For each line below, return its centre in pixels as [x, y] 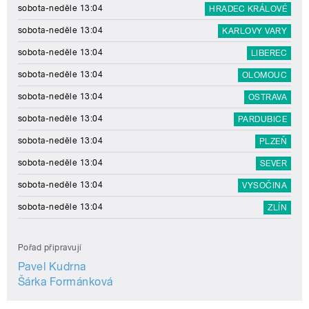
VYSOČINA [265, 185]
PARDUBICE [262, 119]
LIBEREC [269, 53]
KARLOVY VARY [255, 31]
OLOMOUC [264, 75]
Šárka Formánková [66, 281]
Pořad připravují [50, 247]
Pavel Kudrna [52, 266]
